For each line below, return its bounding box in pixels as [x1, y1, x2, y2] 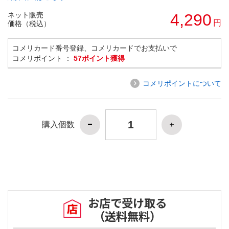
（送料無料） [94, 208, 161, 224]
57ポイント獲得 [74, 54, 125, 62]
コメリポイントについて [143, 79, 221, 87]
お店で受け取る [88, 194, 167, 211]
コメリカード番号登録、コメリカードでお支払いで [12, 43, 177, 52]
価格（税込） [8, 19, 51, 28]
